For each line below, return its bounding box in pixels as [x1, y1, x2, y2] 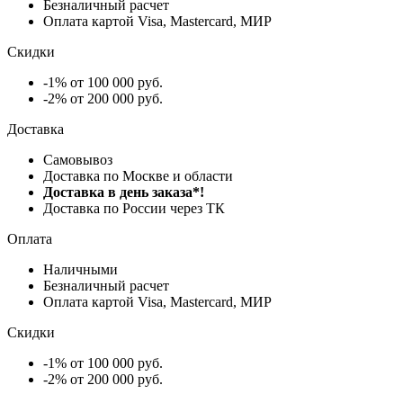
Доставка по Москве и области [43, 167, 233, 184]
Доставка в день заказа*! [43, 184, 204, 200]
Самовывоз [43, 151, 112, 167]
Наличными [43, 261, 118, 277]
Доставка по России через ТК [43, 200, 225, 216]
